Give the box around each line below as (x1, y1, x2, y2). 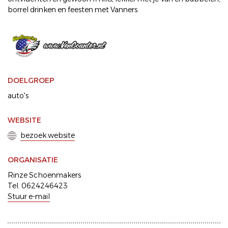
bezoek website (20, 131, 75, 140)
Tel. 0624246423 (8, 181, 68, 191)
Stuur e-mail (8, 192, 50, 202)
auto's (8, 91, 28, 101)
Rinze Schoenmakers (8, 170, 81, 180)
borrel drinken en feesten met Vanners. (8, 5, 139, 14)
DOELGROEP (8, 76, 54, 85)
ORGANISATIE (8, 155, 58, 165)
